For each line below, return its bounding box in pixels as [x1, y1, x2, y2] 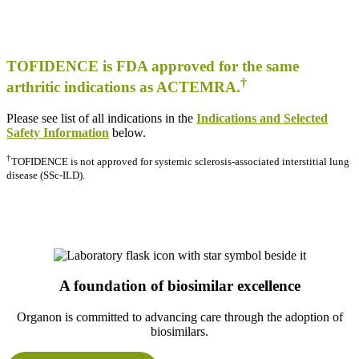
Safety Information [6, 126, 109, 140]
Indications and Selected [196, 111, 328, 126]
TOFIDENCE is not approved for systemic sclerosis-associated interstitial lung [11, 155, 349, 168]
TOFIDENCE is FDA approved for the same [6, 58, 299, 75]
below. [109, 126, 146, 140]
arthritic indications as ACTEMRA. [6, 79, 240, 96]
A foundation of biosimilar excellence [58, 277, 301, 295]
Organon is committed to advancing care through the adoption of [16, 310, 343, 325]
